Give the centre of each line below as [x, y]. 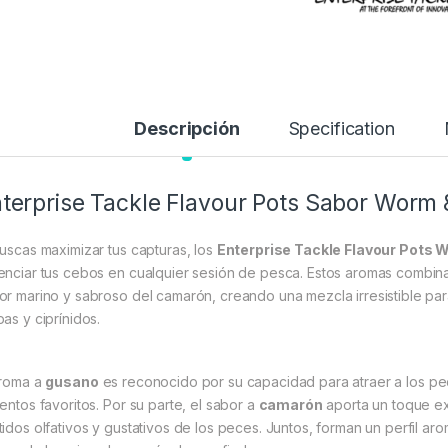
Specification [341, 129]
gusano [72, 382]
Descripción [187, 129]
